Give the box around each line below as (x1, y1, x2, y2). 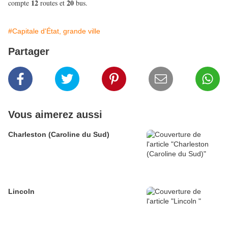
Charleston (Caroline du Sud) (8, 130, 109, 139)
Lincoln (8, 187, 35, 196)
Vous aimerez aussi (8, 109, 102, 121)
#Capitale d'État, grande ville (8, 27, 100, 36)
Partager (8, 46, 49, 58)
